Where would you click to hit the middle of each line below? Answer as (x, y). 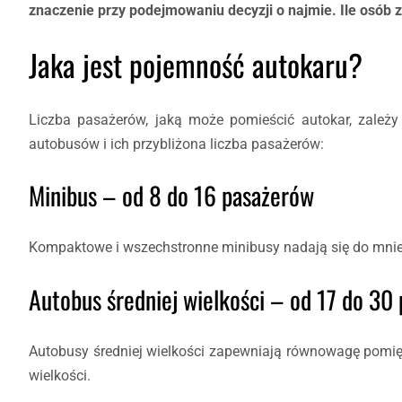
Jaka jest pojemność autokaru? (196, 65)
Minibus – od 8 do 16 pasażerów (171, 196)
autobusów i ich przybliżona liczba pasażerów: (176, 144)
